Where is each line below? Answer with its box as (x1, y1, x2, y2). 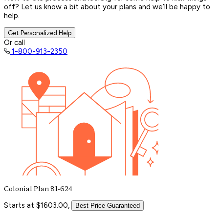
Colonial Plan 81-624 (4, 184, 72, 193)
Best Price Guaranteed (75, 201, 140, 209)
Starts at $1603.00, (4, 200, 69, 210)
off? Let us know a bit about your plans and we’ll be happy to (4, 2, 210, 11)
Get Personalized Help (8, 28, 71, 37)
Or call (4, 38, 25, 47)
